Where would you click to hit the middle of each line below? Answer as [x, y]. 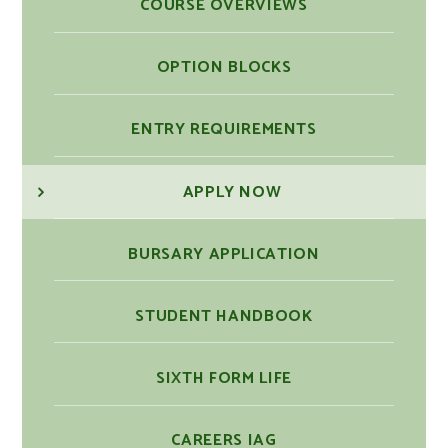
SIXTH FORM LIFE [224, 379]
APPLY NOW [232, 192]
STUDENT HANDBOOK [224, 316]
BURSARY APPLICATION [224, 254]
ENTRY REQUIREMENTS [224, 130]
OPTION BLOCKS [224, 68]
